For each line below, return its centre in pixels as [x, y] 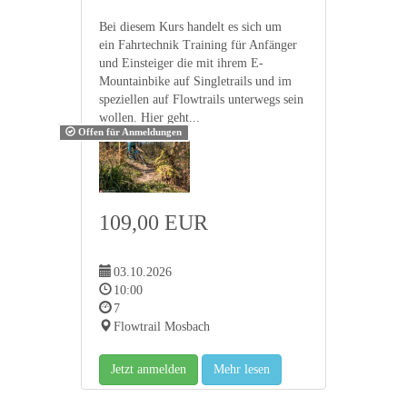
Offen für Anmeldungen [129, 132]
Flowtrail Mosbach [162, 326]
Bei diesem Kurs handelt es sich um [190, 27]
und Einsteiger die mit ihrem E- [181, 63]
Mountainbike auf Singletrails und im [195, 81]
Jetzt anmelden [149, 369]
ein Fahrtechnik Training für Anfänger [198, 45]
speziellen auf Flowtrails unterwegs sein [201, 99]
